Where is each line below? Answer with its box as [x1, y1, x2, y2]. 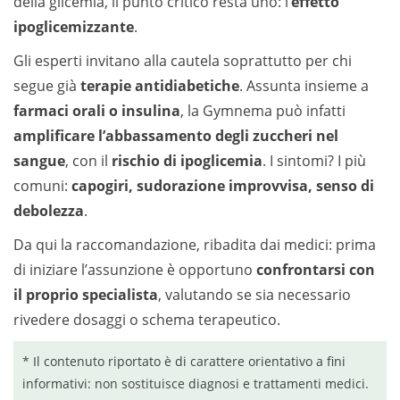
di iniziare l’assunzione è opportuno [13, 260, 256, 279]
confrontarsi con [256, 260, 375, 279]
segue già [13, 76, 80, 96]
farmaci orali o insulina [13, 101, 180, 121]
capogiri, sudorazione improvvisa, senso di [71, 176, 374, 196]
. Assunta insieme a [239, 76, 369, 96]
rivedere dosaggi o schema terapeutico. [13, 310, 280, 329]
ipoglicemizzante [13, 17, 134, 37]
